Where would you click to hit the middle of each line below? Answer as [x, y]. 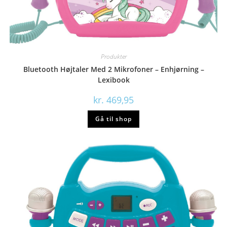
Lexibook [113, 80]
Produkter [113, 56]
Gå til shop [113, 119]
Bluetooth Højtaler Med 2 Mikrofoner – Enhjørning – [113, 69]
